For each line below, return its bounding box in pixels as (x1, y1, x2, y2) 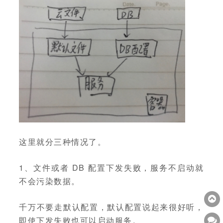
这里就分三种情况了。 (19, 136, 107, 148)
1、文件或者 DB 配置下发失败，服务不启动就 (19, 162, 204, 174)
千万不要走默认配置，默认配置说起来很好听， (19, 201, 204, 213)
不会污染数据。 (19, 175, 80, 187)
